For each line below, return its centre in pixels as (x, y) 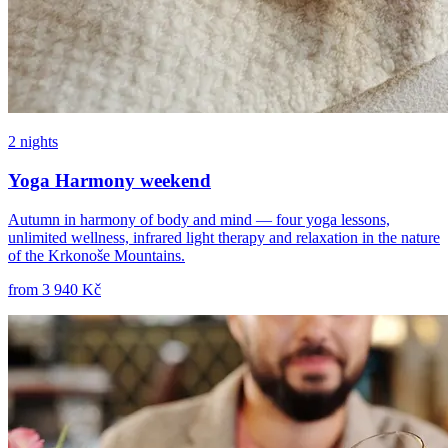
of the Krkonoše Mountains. (96, 255)
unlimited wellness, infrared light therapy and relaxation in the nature (224, 237)
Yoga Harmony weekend (109, 180)
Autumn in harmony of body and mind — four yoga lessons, (199, 219)
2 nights (33, 142)
